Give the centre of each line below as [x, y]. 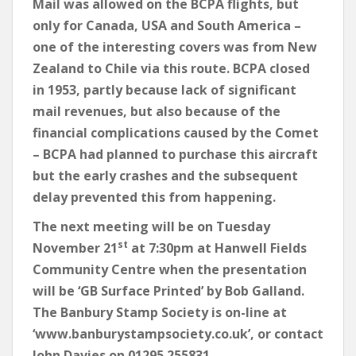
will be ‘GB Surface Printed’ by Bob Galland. [168, 291]
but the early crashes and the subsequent [165, 176]
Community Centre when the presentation [170, 270]
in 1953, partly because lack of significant [164, 90]
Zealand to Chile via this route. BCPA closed [171, 69]
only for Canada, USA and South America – [167, 26]
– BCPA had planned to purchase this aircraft [175, 155]
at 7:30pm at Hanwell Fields [217, 248]
